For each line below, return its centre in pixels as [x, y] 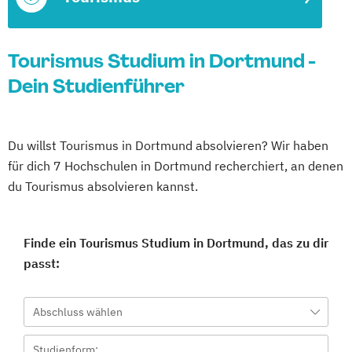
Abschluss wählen [78, 312]
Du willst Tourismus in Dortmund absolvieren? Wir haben [168, 145]
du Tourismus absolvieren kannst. [103, 186]
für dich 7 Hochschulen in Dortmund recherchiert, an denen [176, 166]
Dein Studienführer [96, 86]
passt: [42, 263]
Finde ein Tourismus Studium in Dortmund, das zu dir [176, 243]
